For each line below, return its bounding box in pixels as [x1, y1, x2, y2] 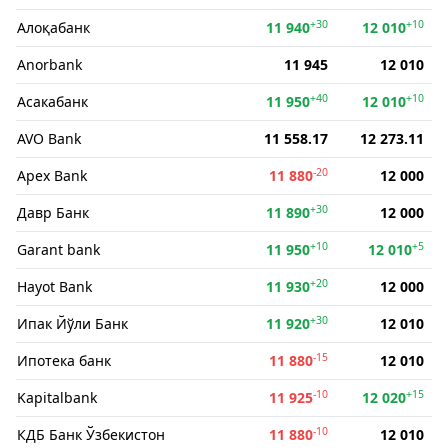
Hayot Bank [17, 277, 92, 296]
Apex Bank [17, 166, 87, 185]
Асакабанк [17, 92, 88, 111]
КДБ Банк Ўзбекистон [17, 425, 165, 444]
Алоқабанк [17, 18, 90, 37]
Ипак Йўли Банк [17, 314, 128, 333]
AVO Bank [17, 129, 81, 148]
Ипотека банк [17, 351, 111, 370]
